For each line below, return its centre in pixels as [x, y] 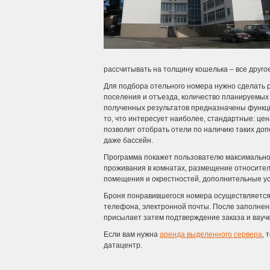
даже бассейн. [128, 140]
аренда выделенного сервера [211, 234]
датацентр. [123, 245]
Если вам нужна [132, 234]
